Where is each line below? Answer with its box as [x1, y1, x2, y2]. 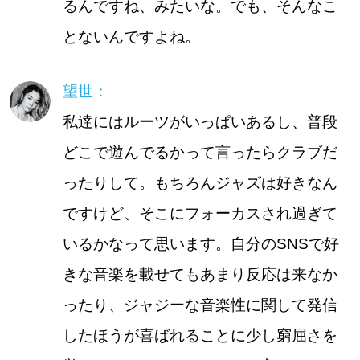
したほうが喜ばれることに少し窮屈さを [62, 326, 337, 344]
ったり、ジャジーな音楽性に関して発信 [62, 296, 337, 313]
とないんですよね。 [62, 27, 200, 45]
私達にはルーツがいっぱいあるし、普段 [62, 112, 337, 130]
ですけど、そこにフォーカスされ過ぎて [62, 204, 337, 222]
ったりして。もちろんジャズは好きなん [62, 174, 337, 191]
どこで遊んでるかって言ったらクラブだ [62, 143, 337, 161]
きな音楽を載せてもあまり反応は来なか [62, 265, 337, 283]
